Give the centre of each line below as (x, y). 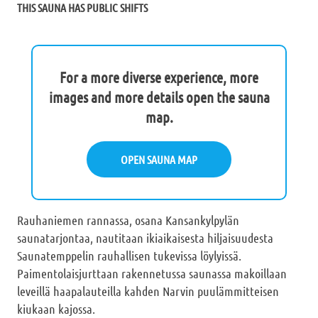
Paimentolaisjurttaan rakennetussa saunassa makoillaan (152, 273)
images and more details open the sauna (159, 97)
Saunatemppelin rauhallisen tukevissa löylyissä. (129, 255)
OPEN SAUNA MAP (159, 159)
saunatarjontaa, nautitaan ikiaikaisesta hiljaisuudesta (145, 237)
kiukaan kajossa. (56, 308)
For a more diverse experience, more (159, 77)
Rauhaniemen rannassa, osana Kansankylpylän (128, 220)
